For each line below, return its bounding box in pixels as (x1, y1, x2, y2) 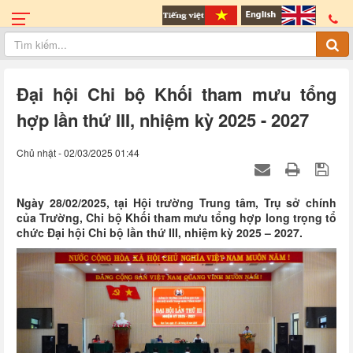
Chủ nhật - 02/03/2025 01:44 (17, 146, 139, 159)
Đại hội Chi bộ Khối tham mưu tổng (17, 81, 336, 106)
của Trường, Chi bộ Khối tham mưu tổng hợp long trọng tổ (17, 210, 336, 225)
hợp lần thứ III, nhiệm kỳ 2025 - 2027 (17, 107, 309, 132)
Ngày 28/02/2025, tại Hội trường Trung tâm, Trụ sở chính (17, 195, 336, 210)
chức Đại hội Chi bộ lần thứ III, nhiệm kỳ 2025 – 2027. (17, 225, 303, 240)
